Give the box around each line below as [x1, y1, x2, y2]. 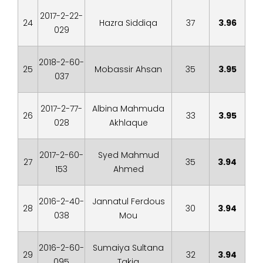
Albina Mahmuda [92, 103, 164, 114]
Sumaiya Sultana [93, 242, 164, 254]
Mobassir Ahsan [95, 63, 162, 75]
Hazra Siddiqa [99, 17, 157, 29]
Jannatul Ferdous [92, 195, 165, 207]
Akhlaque [109, 117, 148, 129]
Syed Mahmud [97, 149, 159, 161]
